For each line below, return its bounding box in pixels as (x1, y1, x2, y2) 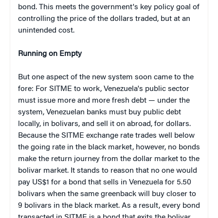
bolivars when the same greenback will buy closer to (18, 190, 196, 198)
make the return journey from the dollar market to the (18, 155, 200, 163)
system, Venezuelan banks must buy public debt (18, 108, 181, 116)
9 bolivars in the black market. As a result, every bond (18, 201, 200, 210)
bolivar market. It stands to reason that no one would (18, 166, 197, 175)
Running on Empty (18, 50, 82, 58)
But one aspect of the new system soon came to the (18, 73, 194, 81)
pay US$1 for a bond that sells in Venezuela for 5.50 (18, 178, 191, 186)
